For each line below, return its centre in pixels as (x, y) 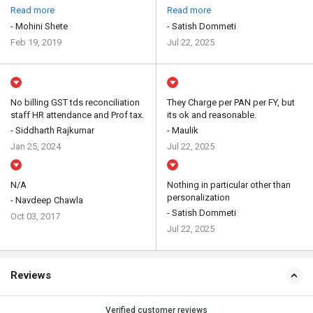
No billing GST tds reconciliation (75, 103)
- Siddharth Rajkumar (52, 131)
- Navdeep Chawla (47, 201)
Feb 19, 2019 (36, 43)
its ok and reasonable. (212, 115)
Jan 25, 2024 (36, 147)
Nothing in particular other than (229, 185)
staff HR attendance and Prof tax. (77, 115)
